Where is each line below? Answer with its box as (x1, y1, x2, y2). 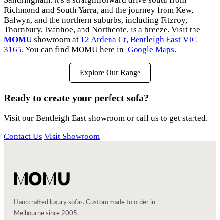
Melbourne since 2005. (14, 210, 79, 217)
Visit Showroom (44, 131, 100, 141)
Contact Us (4, 131, 42, 141)
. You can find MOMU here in (22, 45, 128, 55)
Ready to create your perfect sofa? (4, 92, 149, 103)
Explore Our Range (80, 68, 140, 77)
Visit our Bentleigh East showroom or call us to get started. (4, 113, 208, 123)
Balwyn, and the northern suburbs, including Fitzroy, (4, 15, 187, 25)
